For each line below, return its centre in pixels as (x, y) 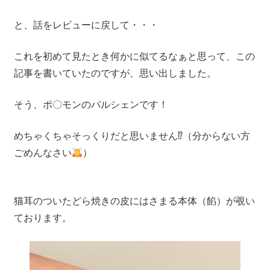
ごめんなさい (42, 153)
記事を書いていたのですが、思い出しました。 (115, 74)
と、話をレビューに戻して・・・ (86, 25)
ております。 (42, 218)
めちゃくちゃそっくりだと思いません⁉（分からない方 (132, 136)
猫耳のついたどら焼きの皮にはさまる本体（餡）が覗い (134, 201)
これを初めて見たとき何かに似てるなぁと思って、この (134, 57)
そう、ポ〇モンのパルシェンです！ (91, 105)
